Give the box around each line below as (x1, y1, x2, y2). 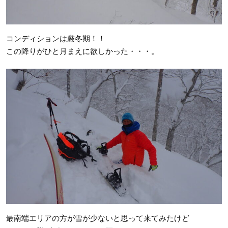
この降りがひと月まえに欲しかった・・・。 (6, 46, 159, 55)
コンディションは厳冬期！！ (6, 34, 105, 43)
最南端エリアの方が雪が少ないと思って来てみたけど (6, 213, 189, 222)
